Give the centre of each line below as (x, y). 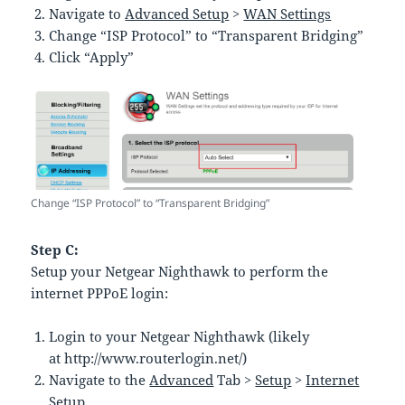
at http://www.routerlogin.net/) (148, 358)
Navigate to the (99, 380)
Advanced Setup (177, 13)
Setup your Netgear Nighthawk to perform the (180, 272)
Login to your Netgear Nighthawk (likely (179, 337)
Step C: (55, 250)
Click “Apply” (92, 57)
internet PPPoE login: (100, 293)
